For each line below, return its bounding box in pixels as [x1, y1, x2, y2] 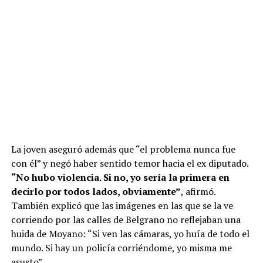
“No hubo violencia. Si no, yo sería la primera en [11, 171, 230, 184]
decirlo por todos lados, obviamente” [11, 185, 181, 198]
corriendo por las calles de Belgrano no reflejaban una [11, 213, 241, 227]
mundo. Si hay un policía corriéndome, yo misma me [11, 241, 232, 255]
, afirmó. [180, 185, 215, 198]
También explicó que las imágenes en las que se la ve [11, 199, 233, 213]
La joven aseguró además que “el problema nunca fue [11, 143, 235, 156]
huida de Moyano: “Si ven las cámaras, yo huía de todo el [11, 227, 249, 241]
